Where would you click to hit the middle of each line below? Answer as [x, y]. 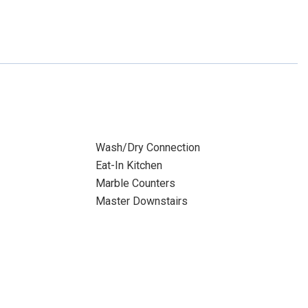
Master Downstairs [141, 201]
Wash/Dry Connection [147, 147]
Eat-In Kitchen [129, 165]
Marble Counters [135, 183]
